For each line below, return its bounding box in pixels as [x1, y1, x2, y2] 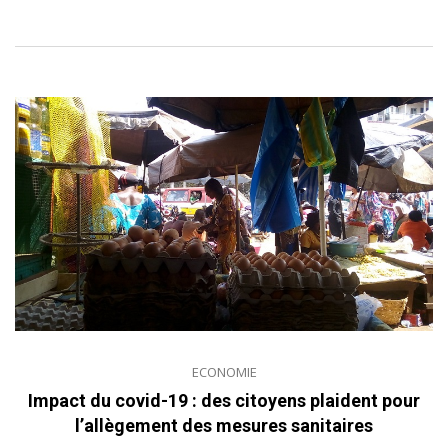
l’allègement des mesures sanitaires [75, 415, 373, 437]
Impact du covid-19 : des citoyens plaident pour [28, 390, 420, 412]
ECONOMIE [191, 363, 257, 382]
